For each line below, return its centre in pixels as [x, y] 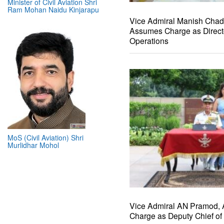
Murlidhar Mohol [33, 145]
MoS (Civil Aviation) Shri [45, 137]
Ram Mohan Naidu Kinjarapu [53, 9]
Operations [149, 40]
